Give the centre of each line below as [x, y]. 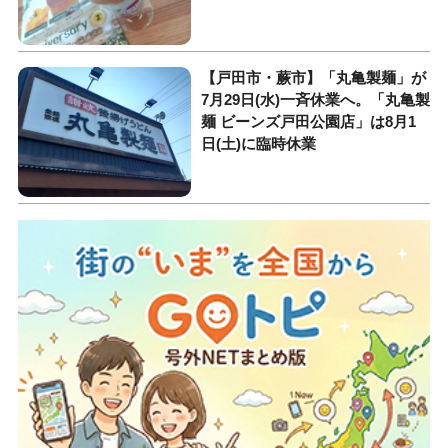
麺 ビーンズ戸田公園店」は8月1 [309, 121]
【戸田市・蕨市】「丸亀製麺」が [314, 77]
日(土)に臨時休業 [259, 143]
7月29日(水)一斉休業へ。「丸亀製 [316, 99]
